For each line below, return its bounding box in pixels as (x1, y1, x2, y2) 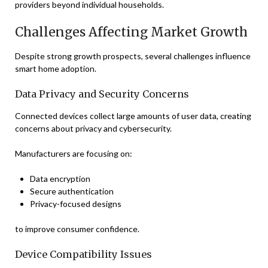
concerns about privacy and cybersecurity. (15, 123, 172, 133)
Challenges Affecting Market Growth (15, 24, 248, 40)
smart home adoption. (15, 63, 96, 74)
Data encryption (30, 173, 90, 184)
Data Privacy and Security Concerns (15, 88, 189, 100)
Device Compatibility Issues (15, 248, 152, 260)
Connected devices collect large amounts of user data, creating (15, 111, 251, 121)
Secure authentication (30, 186, 114, 196)
